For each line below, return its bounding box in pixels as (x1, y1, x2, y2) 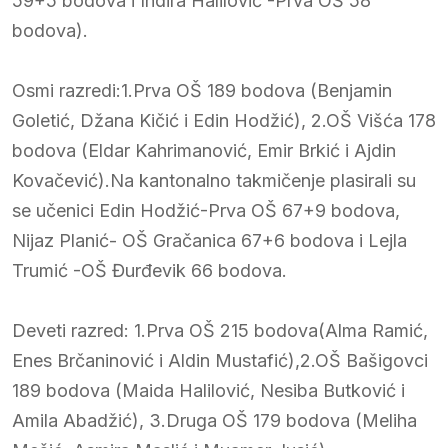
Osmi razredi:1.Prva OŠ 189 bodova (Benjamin (12, 79, 392, 101)
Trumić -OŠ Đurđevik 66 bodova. (12, 259, 287, 281)
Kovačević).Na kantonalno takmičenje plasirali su (12, 169, 416, 191)
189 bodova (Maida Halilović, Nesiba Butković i (12, 379, 405, 401)
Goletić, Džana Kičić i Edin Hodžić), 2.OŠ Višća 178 (12, 109, 436, 131)
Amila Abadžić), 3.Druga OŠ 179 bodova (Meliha (12, 409, 417, 431)
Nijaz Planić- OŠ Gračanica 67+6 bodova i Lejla (12, 229, 407, 251)
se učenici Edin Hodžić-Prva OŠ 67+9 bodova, (12, 199, 400, 221)
